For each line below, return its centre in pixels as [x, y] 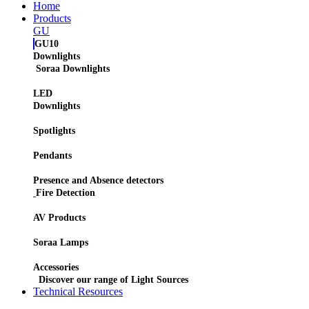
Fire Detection [66, 193]
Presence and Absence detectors [98, 181]
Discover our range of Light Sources [113, 280]
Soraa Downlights [73, 69]
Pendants [52, 156]
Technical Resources [78, 292]
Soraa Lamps [61, 243]
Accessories [56, 268]
